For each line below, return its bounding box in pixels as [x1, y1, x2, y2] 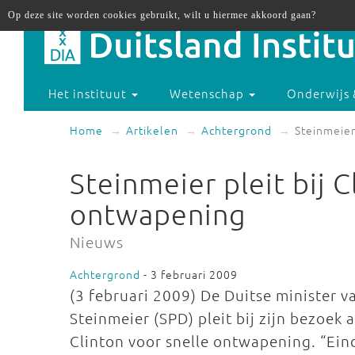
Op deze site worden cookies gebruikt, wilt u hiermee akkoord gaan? [8, 10, 316, 21]
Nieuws [70, 232, 124, 251]
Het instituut [48, 85, 131, 102]
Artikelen [126, 122, 178, 138]
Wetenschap [170, 85, 248, 102]
